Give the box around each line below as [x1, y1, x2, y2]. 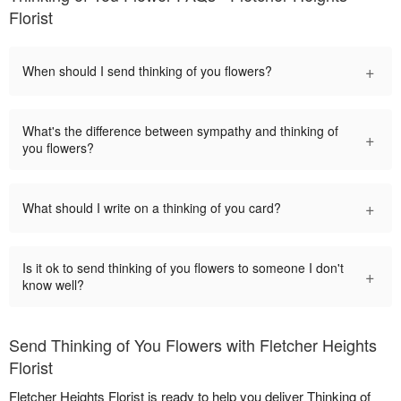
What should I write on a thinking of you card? [22, 198, 281, 217]
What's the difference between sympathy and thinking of [22, 121, 338, 140]
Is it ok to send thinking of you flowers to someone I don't [22, 258, 344, 277]
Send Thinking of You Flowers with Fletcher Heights [9, 332, 377, 356]
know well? [22, 275, 84, 294]
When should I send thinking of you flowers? [22, 61, 272, 80]
